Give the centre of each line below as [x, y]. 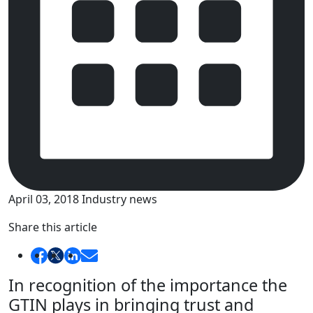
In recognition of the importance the [148, 285]
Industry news [119, 199]
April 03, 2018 [45, 199]
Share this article [53, 227]
